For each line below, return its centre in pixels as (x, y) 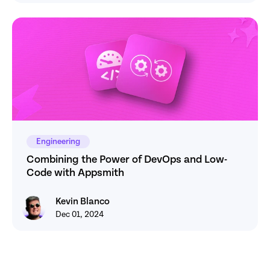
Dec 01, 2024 (80, 215)
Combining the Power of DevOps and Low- (127, 160)
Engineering (58, 142)
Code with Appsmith (75, 173)
